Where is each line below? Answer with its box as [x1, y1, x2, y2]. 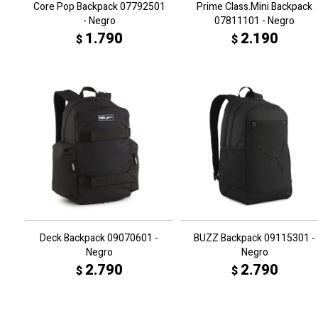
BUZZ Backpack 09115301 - [194, 231, 315, 246]
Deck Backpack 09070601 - [40, 231, 158, 246]
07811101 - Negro [214, 13, 295, 28]
